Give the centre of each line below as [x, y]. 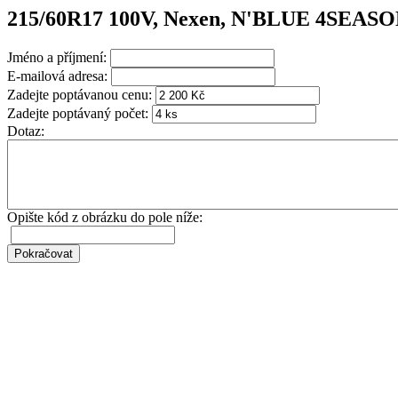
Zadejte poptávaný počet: [78, 113]
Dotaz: [26, 131]
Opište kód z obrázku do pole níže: [105, 217]
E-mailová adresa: [57, 76]
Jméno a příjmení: [57, 57]
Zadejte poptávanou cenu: [80, 94]
